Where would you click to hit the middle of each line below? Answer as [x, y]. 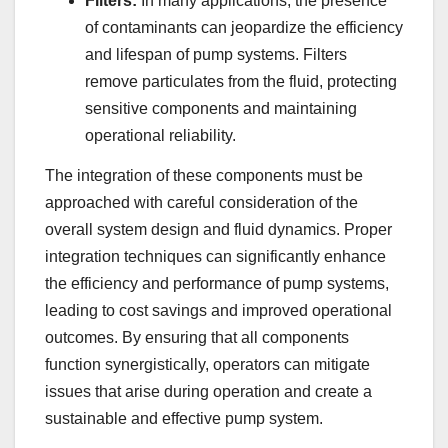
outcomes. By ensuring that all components [197, 337]
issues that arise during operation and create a [208, 391]
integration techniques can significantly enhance [215, 256]
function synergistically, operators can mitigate [207, 364]
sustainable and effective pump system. [184, 418]
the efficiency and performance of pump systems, [217, 283]
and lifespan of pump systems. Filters [216, 54]
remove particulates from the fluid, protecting [241, 81]
